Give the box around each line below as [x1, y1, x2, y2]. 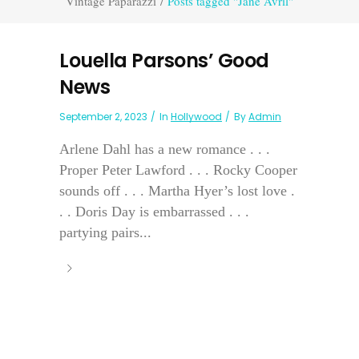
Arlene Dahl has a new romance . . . [59, 141, 270, 157]
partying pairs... [59, 224, 151, 240]
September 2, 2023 [59, 110, 147, 123]
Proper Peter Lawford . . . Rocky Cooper [59, 162, 297, 178]
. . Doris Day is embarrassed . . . [59, 204, 249, 220]
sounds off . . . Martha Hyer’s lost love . [59, 183, 295, 199]
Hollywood [171, 110, 222, 123]
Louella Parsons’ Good [59, 47, 269, 74]
